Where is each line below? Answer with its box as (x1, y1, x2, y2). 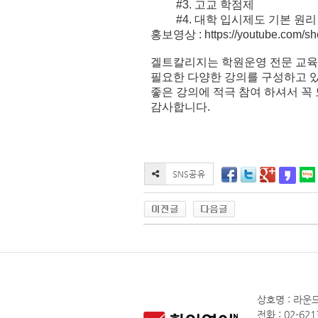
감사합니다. (150, 101, 213, 113)
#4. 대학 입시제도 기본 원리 (150, 13, 317, 26)
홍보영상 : (150, 28, 204, 40)
